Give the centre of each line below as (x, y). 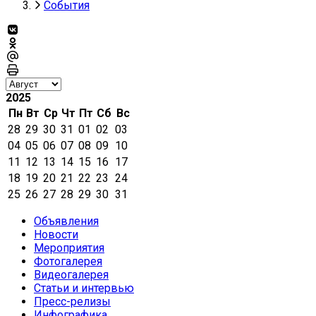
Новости (56, 234)
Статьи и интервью (84, 288)
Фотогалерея (68, 261)
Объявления (66, 221)
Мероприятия (69, 248)
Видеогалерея (71, 274)
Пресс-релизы (72, 301)
